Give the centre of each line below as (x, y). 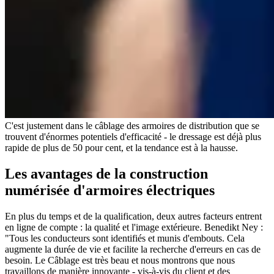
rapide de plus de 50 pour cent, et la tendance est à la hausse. (121, 148)
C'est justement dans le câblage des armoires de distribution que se (132, 126)
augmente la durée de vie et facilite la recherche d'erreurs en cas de (133, 250)
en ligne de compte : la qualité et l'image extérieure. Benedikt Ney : (134, 228)
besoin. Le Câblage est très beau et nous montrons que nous (120, 261)
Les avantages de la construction (106, 174)
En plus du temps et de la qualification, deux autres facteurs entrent (133, 217)
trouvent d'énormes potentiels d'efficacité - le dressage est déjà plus (133, 137)
